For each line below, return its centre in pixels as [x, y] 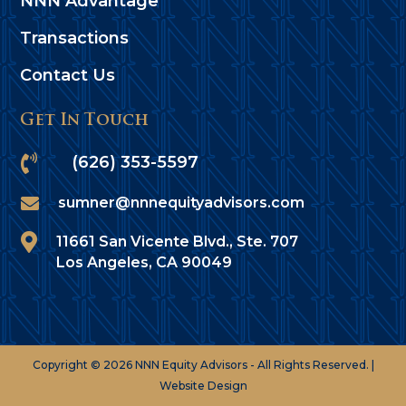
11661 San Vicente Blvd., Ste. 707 [177, 241]
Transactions [75, 38]
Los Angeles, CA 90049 [144, 262]
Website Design [203, 385]
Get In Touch [85, 121]
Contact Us [68, 75]
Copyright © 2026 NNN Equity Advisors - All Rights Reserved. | [203, 364]
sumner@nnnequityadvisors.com [181, 202]
